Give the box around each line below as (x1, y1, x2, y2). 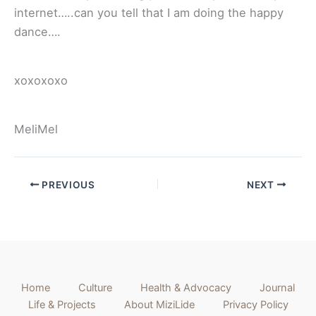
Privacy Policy (222, 298, 288, 312)
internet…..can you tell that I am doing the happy (14, 6, 284, 20)
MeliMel (14, 122, 58, 137)
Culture (78, 281, 112, 295)
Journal (260, 281, 295, 295)
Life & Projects (28, 298, 96, 312)
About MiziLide (123, 298, 195, 312)
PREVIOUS (39, 178, 95, 190)
